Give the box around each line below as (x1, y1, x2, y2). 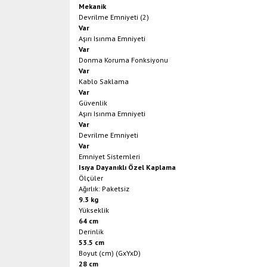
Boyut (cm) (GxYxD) (79, 249, 141, 257)
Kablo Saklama (79, 77, 129, 86)
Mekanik (79, 2, 106, 11)
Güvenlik (79, 98, 107, 107)
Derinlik (79, 227, 104, 236)
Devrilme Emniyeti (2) (79, 13, 149, 21)
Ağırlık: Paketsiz (79, 184, 129, 193)
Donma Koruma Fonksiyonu (79, 55, 168, 64)
